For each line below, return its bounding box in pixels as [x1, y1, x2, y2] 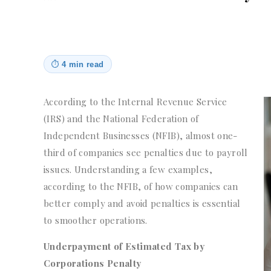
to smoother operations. [44, 214, 148, 227]
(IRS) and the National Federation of [44, 113, 199, 125]
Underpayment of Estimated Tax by [44, 240, 204, 253]
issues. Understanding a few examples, [44, 163, 212, 176]
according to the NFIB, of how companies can [44, 180, 238, 193]
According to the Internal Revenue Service [44, 96, 227, 108]
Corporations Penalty [44, 257, 142, 270]
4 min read [61, 60, 104, 70]
